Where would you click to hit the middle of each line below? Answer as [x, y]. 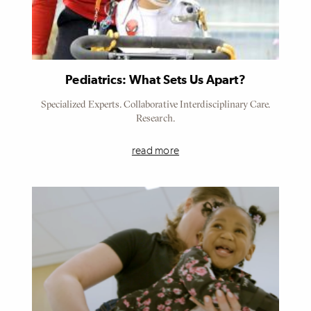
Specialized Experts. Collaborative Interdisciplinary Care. [155, 104]
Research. [155, 118]
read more [155, 150]
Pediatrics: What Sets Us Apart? [155, 80]
